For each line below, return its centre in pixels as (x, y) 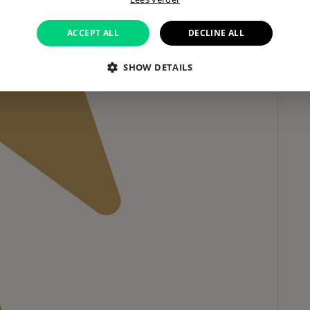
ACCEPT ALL (93, 33)
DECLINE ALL (216, 33)
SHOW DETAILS (158, 67)
